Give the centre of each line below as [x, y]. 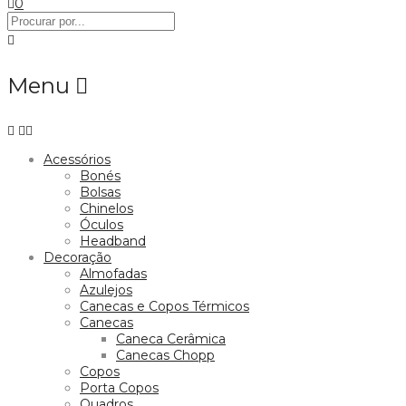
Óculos [101, 224]
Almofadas [113, 273]
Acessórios [77, 159]
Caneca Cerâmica [171, 338]
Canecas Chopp [165, 355]
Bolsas [100, 192]
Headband [113, 241]
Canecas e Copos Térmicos [164, 306]
